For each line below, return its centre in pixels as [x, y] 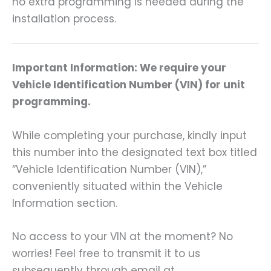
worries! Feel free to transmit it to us [106, 253]
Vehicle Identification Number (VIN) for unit [129, 85]
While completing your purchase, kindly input [129, 135]
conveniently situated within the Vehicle [117, 186]
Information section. [65, 203]
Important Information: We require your [119, 68]
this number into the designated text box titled [135, 152]
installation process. [64, 18]
